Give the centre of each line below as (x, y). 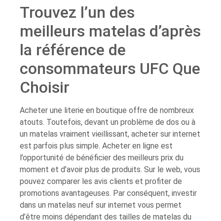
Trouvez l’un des (77, 12)
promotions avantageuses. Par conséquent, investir (108, 193)
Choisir (45, 87)
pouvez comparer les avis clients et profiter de (101, 181)
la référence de (73, 50)
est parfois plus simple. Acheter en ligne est (96, 146)
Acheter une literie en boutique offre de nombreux (107, 110)
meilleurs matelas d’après (110, 31)
